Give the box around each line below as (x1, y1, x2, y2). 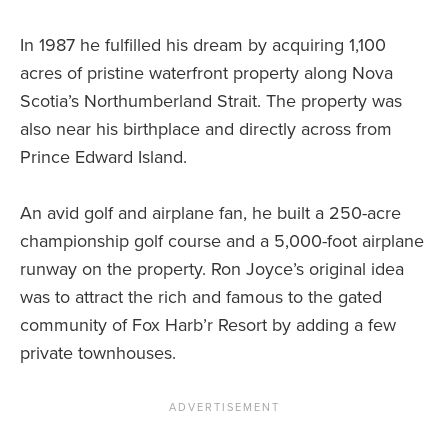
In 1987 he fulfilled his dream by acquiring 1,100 (20, 34, 386, 57)
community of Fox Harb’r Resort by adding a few (20, 314, 396, 337)
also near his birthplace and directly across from (20, 118, 392, 141)
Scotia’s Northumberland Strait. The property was (20, 90, 402, 113)
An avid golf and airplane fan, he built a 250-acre (20, 202, 401, 225)
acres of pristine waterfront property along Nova (20, 62, 393, 85)
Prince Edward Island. (20, 146, 187, 169)
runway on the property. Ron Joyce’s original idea (20, 258, 404, 281)
